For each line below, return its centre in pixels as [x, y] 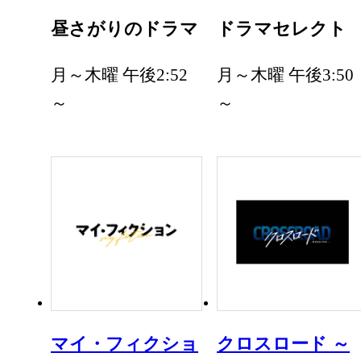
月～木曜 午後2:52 [119, 75]
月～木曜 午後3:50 [285, 75]
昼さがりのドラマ [124, 29]
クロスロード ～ [283, 343]
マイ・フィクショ [124, 343]
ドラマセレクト [282, 29]
